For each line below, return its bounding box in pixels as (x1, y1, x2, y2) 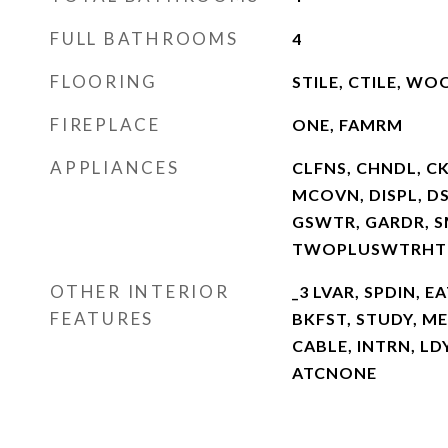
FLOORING (50, 71, 158, 92)
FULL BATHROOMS (50, 28, 239, 49)
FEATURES (50, 308, 154, 329)
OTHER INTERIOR (50, 281, 230, 302)
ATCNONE (291, 363, 377, 382)
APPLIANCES (50, 157, 180, 178)
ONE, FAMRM (291, 115, 403, 134)
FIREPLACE (50, 114, 161, 135)
